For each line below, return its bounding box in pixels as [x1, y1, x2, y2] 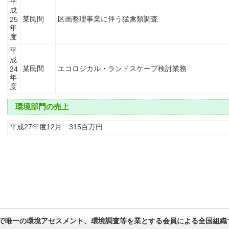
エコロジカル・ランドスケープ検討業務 [58, 64, 187, 73]
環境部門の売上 [15, 103, 69, 111]
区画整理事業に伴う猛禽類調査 [58, 15, 158, 23]
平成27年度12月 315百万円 [10, 123, 103, 131]
